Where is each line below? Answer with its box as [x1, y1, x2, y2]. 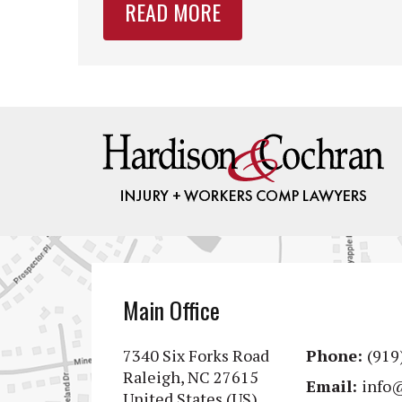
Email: [306, 374, 363, 397]
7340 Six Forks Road [123, 344, 269, 366]
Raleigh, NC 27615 [123, 365, 258, 388]
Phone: [306, 344, 368, 366]
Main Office [123, 292, 220, 328]
